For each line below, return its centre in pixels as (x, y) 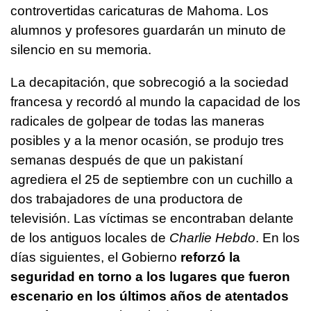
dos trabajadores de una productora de (127, 199)
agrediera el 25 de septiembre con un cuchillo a (152, 180)
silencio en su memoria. (81, 50)
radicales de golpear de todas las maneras (137, 121)
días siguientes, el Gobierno (95, 258)
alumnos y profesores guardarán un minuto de (148, 31)
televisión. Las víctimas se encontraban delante (152, 219)
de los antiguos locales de (90, 238)
